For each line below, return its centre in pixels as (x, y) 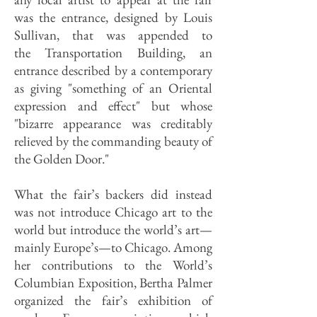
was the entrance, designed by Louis (113, 17)
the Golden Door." (62, 159)
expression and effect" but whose (113, 106)
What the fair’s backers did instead (113, 194)
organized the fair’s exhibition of (113, 300)
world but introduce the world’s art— (113, 230)
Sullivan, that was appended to (113, 35)
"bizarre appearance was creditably (113, 123)
